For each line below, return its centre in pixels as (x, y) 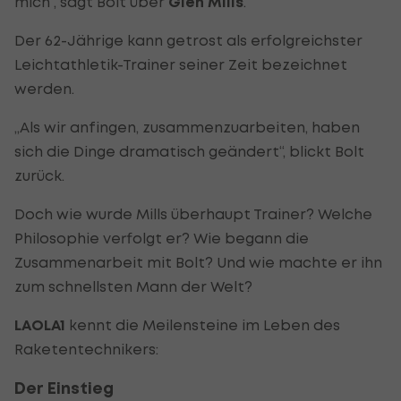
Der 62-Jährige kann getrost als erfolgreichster (188, 40)
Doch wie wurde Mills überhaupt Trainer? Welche (193, 213)
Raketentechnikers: (86, 349)
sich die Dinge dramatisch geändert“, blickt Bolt (189, 151)
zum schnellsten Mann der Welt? (133, 286)
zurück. (39, 175)
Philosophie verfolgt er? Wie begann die (162, 238)
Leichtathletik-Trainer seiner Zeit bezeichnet (181, 64)
